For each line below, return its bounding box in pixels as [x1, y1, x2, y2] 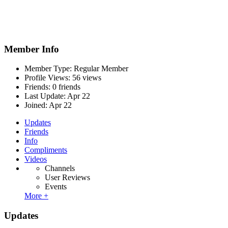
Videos [24, 155, 47, 164]
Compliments [24, 146, 67, 155]
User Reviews [45, 173, 90, 182]
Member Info [4, 43, 59, 54]
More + [24, 191, 48, 201]
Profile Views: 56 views [24, 73, 101, 82]
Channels [45, 164, 75, 173]
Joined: [24, 101, 49, 110]
